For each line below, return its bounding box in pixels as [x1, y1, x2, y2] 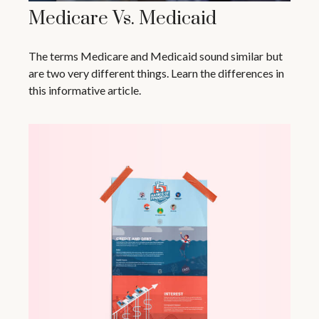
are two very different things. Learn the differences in [28, 66, 284, 80]
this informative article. [28, 83, 141, 97]
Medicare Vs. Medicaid [28, 6, 216, 31]
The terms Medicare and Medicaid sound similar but [28, 48, 283, 63]
